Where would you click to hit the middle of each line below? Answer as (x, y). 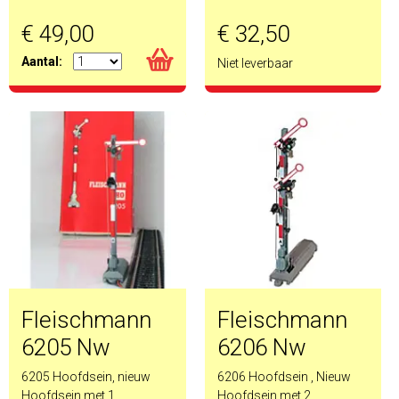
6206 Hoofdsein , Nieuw (284, 376)
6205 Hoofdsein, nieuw (86, 376)
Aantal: (42, 61)
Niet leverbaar (255, 63)
